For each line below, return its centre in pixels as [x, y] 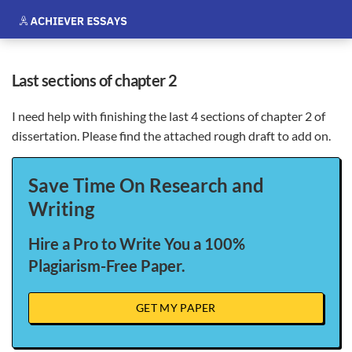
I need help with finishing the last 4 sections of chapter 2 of [169, 116]
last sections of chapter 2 [98, 80]
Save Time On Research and [146, 185]
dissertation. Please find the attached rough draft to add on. [172, 136]
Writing [61, 209]
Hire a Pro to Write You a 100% [137, 244]
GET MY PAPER [176, 308]
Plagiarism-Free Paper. [107, 266]
